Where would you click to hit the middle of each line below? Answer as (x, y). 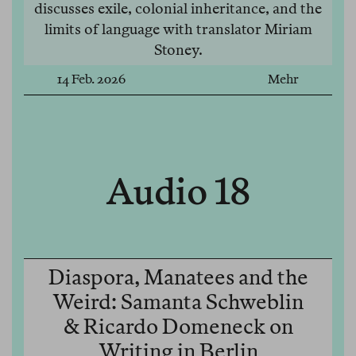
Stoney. (178, 50)
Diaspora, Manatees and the (178, 277)
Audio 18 (178, 192)
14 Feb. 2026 (92, 79)
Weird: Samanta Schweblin (178, 302)
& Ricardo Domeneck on (178, 327)
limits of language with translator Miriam (178, 29)
